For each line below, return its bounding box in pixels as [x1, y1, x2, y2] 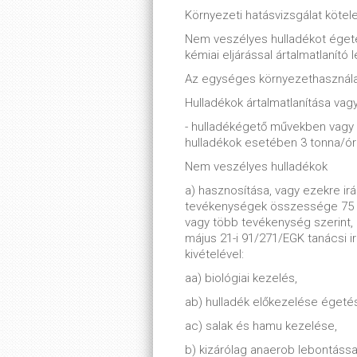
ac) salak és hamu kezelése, [185, 319, 337, 333]
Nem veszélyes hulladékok [185, 159, 328, 174]
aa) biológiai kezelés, [185, 271, 297, 285]
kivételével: [185, 247, 244, 261]
